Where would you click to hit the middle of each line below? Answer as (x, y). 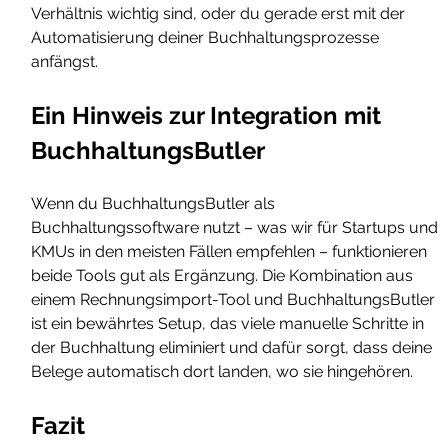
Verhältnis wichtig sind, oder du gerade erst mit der (220, 14)
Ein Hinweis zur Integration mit (209, 116)
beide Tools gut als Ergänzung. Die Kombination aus (224, 276)
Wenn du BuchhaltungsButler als (155, 204)
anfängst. (65, 62)
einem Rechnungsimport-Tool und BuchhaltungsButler (235, 300)
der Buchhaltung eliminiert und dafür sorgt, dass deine (234, 348)
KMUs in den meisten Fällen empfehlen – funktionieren (231, 252)
